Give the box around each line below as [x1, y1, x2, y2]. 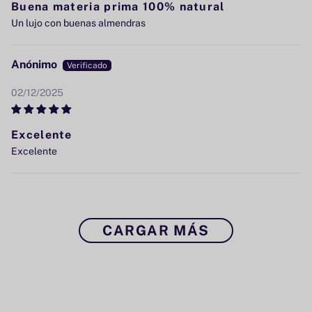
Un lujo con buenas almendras [11, 17, 146, 29]
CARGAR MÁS [102, 221, 210, 239]
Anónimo [11, 57, 57, 71]
